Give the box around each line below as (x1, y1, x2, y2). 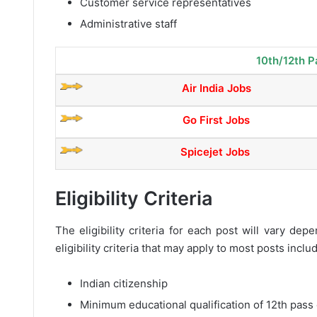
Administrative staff (80, 16, 177, 30)
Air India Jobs (181, 81, 251, 95)
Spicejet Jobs (180, 144, 250, 158)
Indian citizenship (80, 276, 168, 290)
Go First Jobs (183, 113, 250, 127)
